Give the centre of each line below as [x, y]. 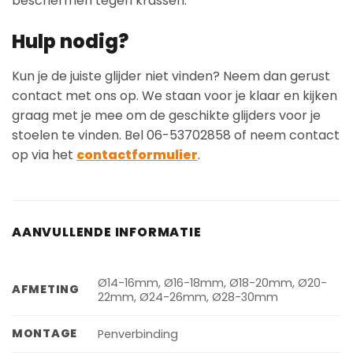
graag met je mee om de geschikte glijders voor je [166, 116]
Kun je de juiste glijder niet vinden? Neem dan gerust [171, 76]
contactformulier [137, 155]
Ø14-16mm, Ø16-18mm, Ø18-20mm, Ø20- [213, 283]
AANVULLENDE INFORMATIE [107, 232]
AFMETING [46, 289]
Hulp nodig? [70, 42]
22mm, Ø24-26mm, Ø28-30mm [188, 297]
